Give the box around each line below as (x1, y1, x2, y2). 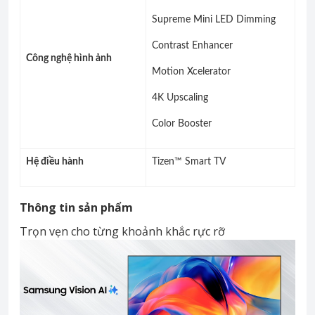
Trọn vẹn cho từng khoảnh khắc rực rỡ (20, 224, 225, 240)
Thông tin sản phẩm (20, 200, 133, 216)
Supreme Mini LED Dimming (152, 15, 276, 25)
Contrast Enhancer (152, 41, 233, 51)
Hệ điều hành (26, 157, 84, 167)
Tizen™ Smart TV (152, 157, 226, 167)
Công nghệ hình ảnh (26, 53, 112, 64)
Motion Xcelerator (152, 67, 231, 77)
